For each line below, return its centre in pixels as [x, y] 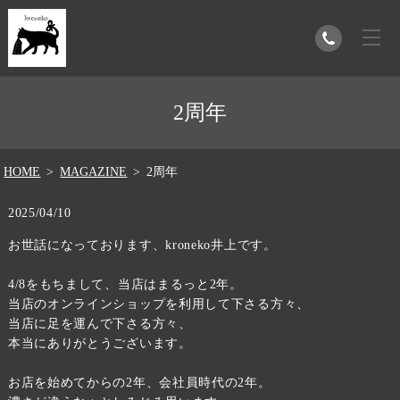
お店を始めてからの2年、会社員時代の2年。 [139, 382]
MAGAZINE [94, 171]
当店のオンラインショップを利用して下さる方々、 [158, 304]
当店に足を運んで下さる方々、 [100, 323]
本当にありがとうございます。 [100, 343]
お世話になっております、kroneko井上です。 [142, 245]
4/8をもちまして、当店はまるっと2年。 [125, 284]
